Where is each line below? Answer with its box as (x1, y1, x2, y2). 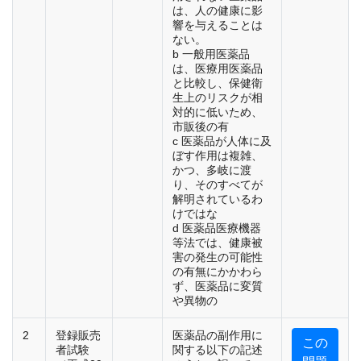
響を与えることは (172, 19, 263, 32)
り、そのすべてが (172, 178, 263, 192)
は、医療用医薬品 (172, 62, 263, 76)
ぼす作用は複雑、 (172, 149, 263, 163)
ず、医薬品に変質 (172, 280, 263, 293)
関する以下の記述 (172, 343, 263, 357)
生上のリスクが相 (172, 91, 263, 105)
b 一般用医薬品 (172, 48, 250, 61)
